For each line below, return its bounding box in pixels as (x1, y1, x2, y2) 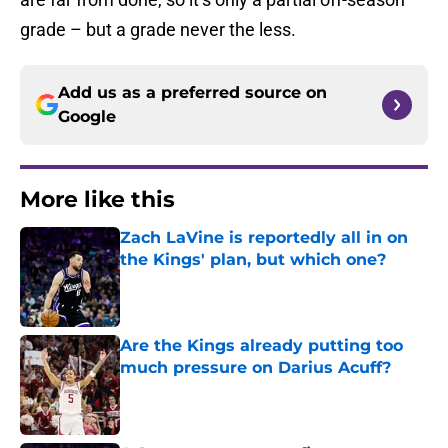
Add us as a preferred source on (58, 83, 327, 103)
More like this (20, 186, 175, 214)
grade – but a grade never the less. (20, 19, 296, 41)
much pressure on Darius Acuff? (120, 358, 391, 378)
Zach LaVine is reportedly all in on (120, 228, 408, 248)
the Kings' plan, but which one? (120, 250, 386, 270)
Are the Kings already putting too (120, 336, 403, 356)
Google (58, 107, 116, 127)
